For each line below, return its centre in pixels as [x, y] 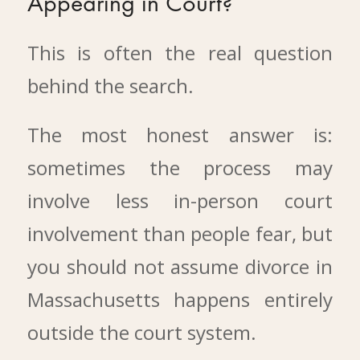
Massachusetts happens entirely [180, 300]
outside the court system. [141, 333]
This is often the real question [180, 52]
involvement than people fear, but [180, 234]
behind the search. [110, 85]
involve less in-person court [180, 201]
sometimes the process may [180, 168]
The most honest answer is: [180, 135]
